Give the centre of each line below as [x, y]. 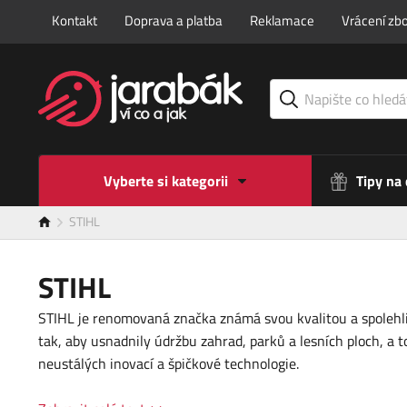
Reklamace [282, 20]
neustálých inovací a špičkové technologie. [169, 364]
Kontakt [74, 20]
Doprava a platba [174, 20]
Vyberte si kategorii [165, 181]
